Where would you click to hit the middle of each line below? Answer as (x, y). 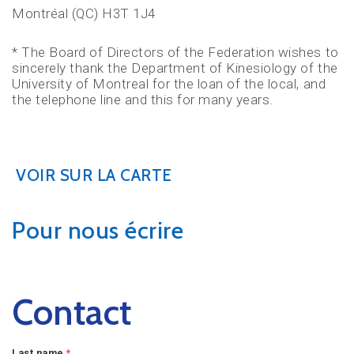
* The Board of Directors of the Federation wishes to (175, 52)
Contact (72, 313)
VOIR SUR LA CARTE (94, 175)
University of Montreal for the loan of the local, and (169, 83)
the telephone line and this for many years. (143, 99)
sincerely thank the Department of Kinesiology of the (175, 68)
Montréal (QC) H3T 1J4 (84, 14)
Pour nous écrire (98, 230)
